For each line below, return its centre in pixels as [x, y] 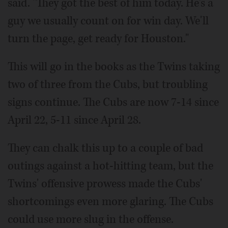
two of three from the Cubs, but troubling [108, 84]
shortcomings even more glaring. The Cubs [110, 201]
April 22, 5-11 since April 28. [74, 120]
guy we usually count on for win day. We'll [108, 21]
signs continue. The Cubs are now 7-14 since [113, 102]
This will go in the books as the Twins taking [114, 66]
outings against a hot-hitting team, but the [110, 166]
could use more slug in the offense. [91, 219]
